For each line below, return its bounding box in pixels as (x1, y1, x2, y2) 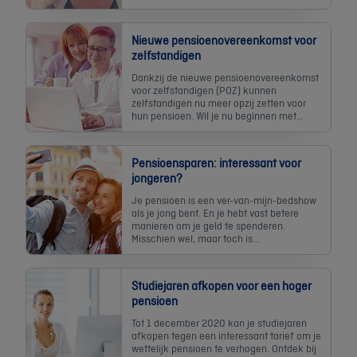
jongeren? (131, 169, 182, 186)
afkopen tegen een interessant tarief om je (131, 328, 321, 343)
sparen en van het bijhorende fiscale (131, 120, 292, 135)
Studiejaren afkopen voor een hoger (131, 277, 312, 294)
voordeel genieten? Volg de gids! (131, 133, 275, 148)
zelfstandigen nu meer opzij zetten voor (131, 95, 306, 110)
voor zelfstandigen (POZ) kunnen (131, 82, 277, 97)
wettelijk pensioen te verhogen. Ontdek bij (131, 340, 316, 355)
